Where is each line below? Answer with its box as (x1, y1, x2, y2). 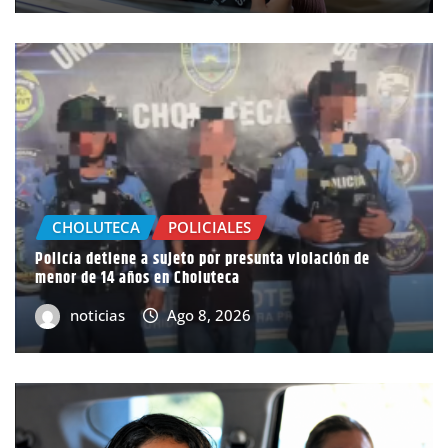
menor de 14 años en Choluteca (35, 265, 240, 291)
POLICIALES (168, 217, 251, 238)
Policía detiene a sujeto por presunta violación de (35, 246, 370, 272)
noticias (69, 304, 125, 325)
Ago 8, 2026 (167, 304, 252, 325)
